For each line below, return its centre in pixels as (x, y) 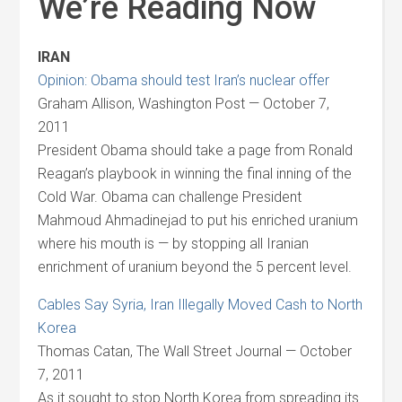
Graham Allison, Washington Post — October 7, (184, 104)
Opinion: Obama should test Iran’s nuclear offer (184, 80)
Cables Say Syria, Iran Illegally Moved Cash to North (201, 305)
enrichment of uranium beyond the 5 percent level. (195, 267)
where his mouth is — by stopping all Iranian (174, 244)
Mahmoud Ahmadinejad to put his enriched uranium (198, 220)
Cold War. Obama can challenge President (170, 197)
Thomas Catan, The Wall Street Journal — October (195, 351)
